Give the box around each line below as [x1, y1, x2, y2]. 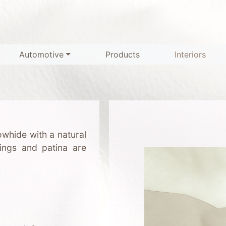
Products [105, 49, 140, 60]
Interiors [174, 49, 206, 60]
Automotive [19, 49, 64, 60]
